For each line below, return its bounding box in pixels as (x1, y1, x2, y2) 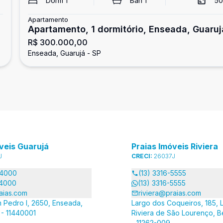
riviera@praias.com (138, 189, 201, 197)
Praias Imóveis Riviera (131, 141, 218, 151)
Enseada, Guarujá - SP (27, 49, 101, 57)
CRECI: (131, 152, 154, 160)
